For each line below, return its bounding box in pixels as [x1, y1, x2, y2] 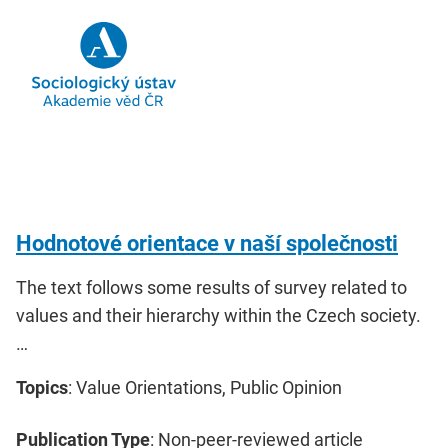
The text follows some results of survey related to [16, 276, 407, 298]
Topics [16, 376, 68, 398]
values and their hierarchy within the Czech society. [16, 304, 421, 326]
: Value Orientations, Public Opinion [68, 376, 342, 398]
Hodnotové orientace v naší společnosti [16, 230, 398, 256]
